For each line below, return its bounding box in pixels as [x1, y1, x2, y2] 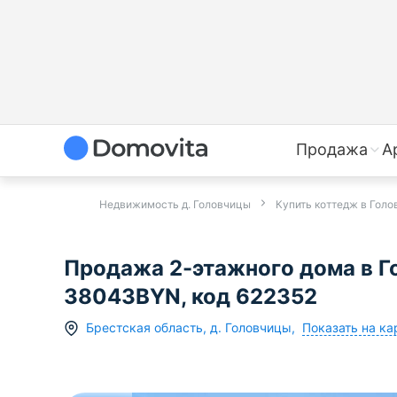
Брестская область [86, 320, 203, 336]
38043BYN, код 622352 [64, 284, 317, 310]
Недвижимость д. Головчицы [99, 198, 251, 211]
